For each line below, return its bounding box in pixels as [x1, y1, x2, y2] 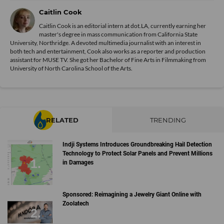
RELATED [46, 116, 78, 124]
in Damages [62, 159, 93, 166]
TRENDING [150, 116, 186, 124]
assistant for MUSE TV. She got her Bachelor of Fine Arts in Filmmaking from [10, 56, 206, 64]
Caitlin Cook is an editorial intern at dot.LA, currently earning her [39, 22, 206, 30]
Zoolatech [62, 199, 89, 207]
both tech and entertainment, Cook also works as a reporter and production [10, 47, 205, 55]
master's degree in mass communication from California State [39, 30, 197, 38]
